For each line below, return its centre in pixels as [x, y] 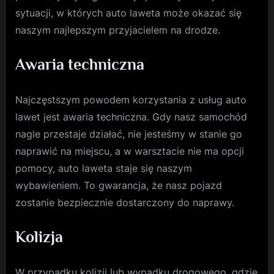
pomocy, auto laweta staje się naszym [104, 168]
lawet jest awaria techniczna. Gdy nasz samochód [131, 117]
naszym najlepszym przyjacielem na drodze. [118, 30]
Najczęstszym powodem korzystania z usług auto [131, 100]
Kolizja [39, 237]
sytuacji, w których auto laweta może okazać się [128, 13]
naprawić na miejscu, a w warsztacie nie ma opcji [130, 151]
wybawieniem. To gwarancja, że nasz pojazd [119, 186]
